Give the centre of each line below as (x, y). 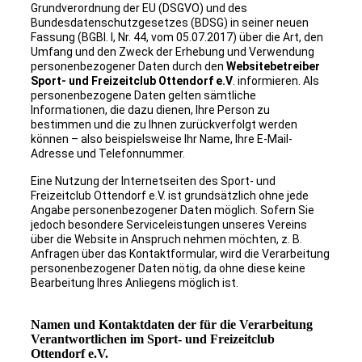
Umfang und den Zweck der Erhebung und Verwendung (172, 52)
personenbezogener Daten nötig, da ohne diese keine (168, 269)
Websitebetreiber (273, 67)
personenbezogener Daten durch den (128, 67)
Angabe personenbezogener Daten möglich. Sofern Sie (172, 210)
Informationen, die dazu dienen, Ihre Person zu (150, 110)
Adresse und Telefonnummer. (107, 154)
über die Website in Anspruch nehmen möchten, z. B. (166, 240)
